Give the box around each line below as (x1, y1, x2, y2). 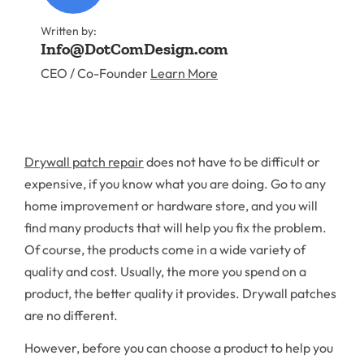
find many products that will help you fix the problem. (24, 219, 327, 236)
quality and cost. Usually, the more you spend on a (24, 262, 306, 279)
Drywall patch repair (24, 153, 144, 170)
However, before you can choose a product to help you (24, 339, 333, 356)
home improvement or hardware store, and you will (24, 197, 318, 214)
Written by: (41, 24, 97, 39)
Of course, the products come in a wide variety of (24, 240, 305, 258)
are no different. (24, 306, 118, 323)
